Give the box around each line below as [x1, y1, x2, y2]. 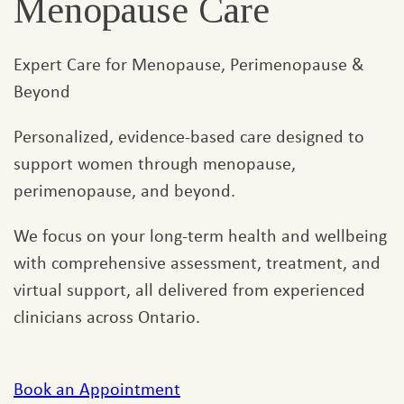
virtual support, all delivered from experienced [14, 277, 365, 301]
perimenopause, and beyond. [14, 178, 235, 202]
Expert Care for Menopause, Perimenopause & [14, 51, 364, 76]
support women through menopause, [14, 151, 296, 175]
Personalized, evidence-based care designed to [14, 124, 364, 148]
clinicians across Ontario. [14, 304, 200, 328]
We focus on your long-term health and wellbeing [14, 223, 387, 247]
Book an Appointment [14, 376, 180, 400]
